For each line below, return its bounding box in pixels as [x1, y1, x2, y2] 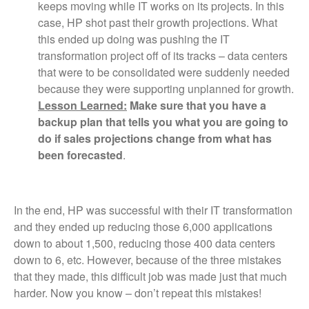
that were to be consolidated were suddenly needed [38, 63, 290, 80]
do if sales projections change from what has [38, 130, 272, 146]
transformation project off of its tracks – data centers [38, 47, 288, 63]
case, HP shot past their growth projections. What [38, 14, 277, 30]
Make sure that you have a [127, 97, 266, 113]
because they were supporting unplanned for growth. [38, 80, 294, 97]
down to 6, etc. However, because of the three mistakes [14, 251, 281, 268]
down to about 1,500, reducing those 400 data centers [14, 235, 275, 251]
